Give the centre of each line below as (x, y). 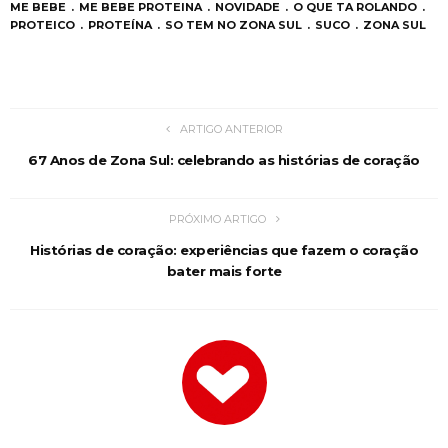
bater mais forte (224, 271)
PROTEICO (42, 25)
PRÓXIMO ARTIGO (217, 219)
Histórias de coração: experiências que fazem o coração (224, 250)
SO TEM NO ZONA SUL (233, 25)
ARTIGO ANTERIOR (231, 129)
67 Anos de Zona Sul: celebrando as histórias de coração (224, 160)
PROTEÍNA (120, 25)
